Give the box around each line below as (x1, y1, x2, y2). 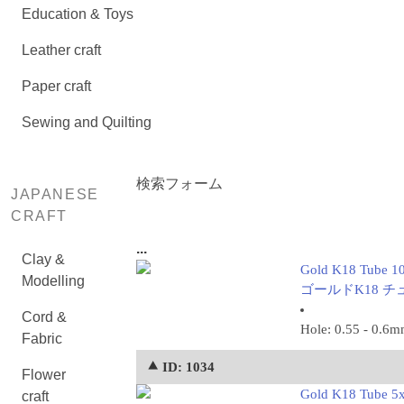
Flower (22, 367, 66, 382)
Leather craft (22, 42, 101, 58)
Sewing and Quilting (22, 115, 151, 130)
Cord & (22, 309, 67, 325)
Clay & (22, 252, 65, 267)
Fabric (22, 331, 62, 346)
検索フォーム (135, 176, 223, 191)
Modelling (22, 273, 85, 289)
